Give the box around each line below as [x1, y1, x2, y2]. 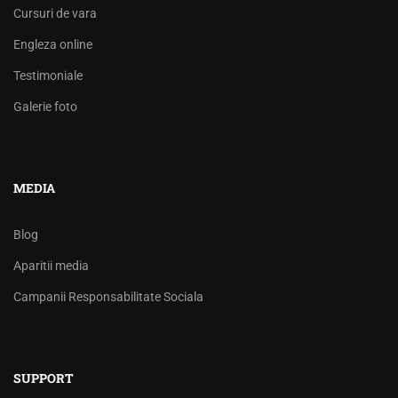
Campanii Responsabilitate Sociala [13, 290, 203, 304]
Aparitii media [13, 259, 89, 273]
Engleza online [13, 37, 92, 52]
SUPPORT [13, 370, 74, 386]
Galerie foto [13, 99, 77, 114]
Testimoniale [13, 68, 83, 83]
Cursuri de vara [13, 6, 97, 20]
